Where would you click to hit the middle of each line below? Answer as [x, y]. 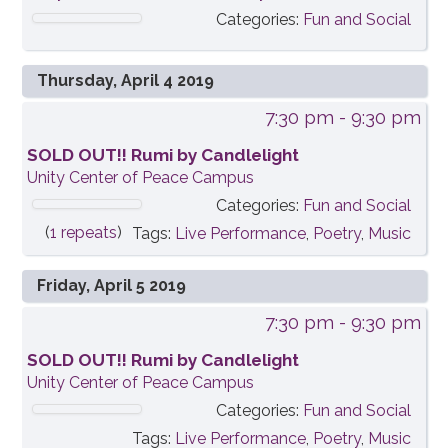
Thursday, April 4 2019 [126, 81]
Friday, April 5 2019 [112, 286]
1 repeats [83, 233]
